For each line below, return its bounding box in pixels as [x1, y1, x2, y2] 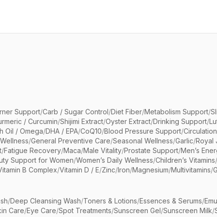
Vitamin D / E [60, 166, 99, 174]
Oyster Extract [106, 117, 151, 125]
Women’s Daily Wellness [76, 156, 153, 164]
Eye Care [27, 206, 56, 215]
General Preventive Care [31, 137, 110, 145]
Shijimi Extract [60, 117, 103, 125]
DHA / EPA [46, 127, 78, 135]
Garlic [175, 137, 193, 145]
